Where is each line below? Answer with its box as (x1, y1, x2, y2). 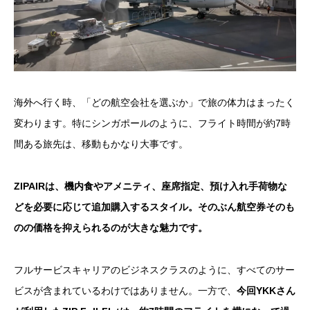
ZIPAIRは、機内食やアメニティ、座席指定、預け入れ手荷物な (14, 180, 287, 192)
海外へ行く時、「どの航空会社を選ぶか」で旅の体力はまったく (14, 96, 295, 108)
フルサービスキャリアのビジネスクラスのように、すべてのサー (14, 264, 295, 275)
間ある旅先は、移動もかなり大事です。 (14, 138, 188, 149)
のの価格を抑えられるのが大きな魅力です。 (14, 221, 208, 233)
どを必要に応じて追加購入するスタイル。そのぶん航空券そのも (14, 201, 295, 212)
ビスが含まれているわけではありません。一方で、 (14, 284, 237, 296)
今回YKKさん (237, 284, 295, 296)
